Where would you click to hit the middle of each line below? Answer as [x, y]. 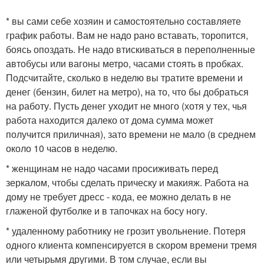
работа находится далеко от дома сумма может [110, 120]
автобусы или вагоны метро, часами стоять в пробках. [125, 63]
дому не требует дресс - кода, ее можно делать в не [118, 197]
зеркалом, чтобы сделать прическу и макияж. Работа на [127, 182]
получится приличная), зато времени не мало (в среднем [131, 134]
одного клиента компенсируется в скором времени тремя [131, 245]
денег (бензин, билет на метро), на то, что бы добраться [127, 92]
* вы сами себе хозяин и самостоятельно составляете [123, 21]
